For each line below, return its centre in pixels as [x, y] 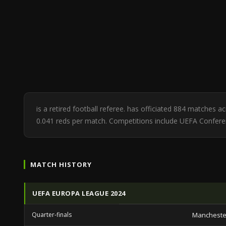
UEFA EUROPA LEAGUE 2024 [79, 193]
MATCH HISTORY [61, 164]
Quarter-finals [52, 215]
